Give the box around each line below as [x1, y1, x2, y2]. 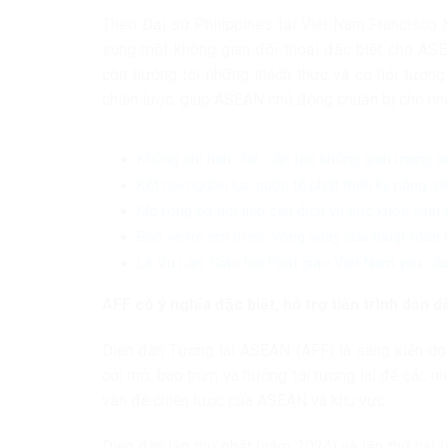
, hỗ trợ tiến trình [275, 295, 398, 315]
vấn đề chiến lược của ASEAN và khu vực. [102, 391, 388, 411]
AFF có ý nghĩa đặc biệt [102, 295, 275, 315]
